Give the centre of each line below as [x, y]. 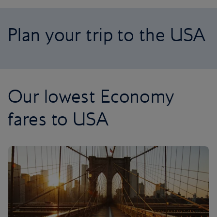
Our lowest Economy [91, 96]
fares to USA [58, 119]
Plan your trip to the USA [107, 34]
